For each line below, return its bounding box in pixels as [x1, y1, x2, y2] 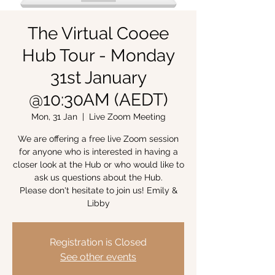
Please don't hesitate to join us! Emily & [19, 185, 177, 195]
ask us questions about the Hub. [34, 172, 163, 182]
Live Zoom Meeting [88, 112, 166, 122]
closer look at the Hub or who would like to [12, 160, 184, 169]
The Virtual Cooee [28, 23, 169, 44]
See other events [60, 251, 136, 263]
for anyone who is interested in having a [18, 147, 178, 157]
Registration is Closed [50, 236, 147, 248]
